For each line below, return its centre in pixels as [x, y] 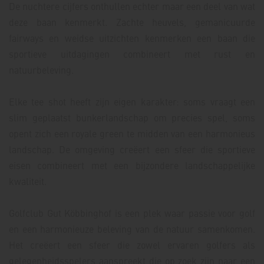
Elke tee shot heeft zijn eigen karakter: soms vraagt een [132, 102]
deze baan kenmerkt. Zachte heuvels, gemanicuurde [132, 22]
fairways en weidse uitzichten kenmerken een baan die [132, 38]
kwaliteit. [28, 181]
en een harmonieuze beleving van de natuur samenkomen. [132, 229]
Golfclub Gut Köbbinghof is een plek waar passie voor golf [132, 213]
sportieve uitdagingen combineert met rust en [132, 54]
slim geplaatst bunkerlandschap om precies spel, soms [132, 118]
